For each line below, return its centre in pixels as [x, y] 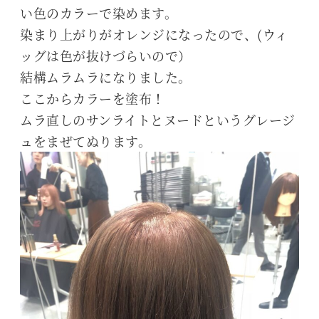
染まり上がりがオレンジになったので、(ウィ [154, 35]
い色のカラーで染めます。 [99, 13]
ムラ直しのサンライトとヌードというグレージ [158, 120]
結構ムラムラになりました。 [106, 77]
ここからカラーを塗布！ [93, 99]
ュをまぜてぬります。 [86, 141]
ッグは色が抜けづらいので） [106, 56]
